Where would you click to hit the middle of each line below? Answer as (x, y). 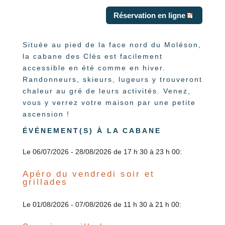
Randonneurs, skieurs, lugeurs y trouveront (112, 80)
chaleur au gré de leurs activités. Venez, (106, 91)
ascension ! (46, 114)
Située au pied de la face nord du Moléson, (112, 45)
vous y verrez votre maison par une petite (109, 103)
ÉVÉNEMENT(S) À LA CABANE (92, 131)
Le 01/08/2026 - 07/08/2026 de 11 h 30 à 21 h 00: (102, 205)
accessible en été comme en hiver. (94, 68)
